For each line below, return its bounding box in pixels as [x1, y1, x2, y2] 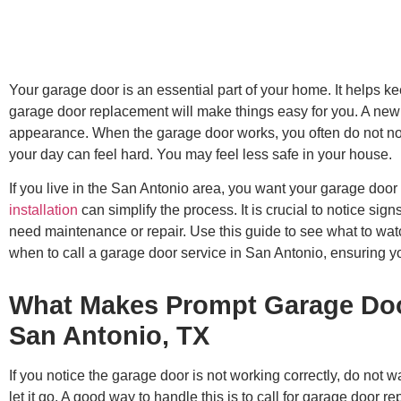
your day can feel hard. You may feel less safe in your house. [9, 146, 392, 162]
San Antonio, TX [9, 320, 209, 350]
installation [9, 201, 78, 218]
